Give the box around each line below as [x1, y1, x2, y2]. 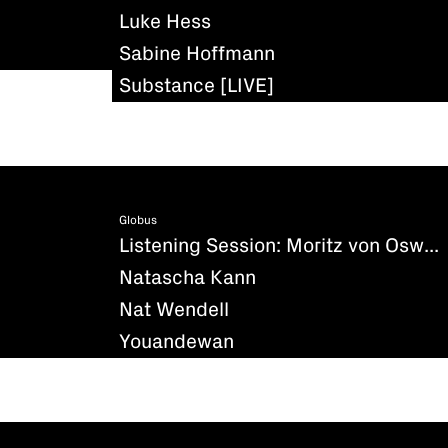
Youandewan [119, 331, 234, 352]
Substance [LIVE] [119, 75, 274, 96]
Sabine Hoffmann [119, 43, 275, 64]
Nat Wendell [119, 299, 229, 320]
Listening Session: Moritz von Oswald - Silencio [424, 235, 439, 256]
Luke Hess [119, 11, 211, 32]
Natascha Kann [119, 267, 256, 288]
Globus [119, 214, 157, 227]
